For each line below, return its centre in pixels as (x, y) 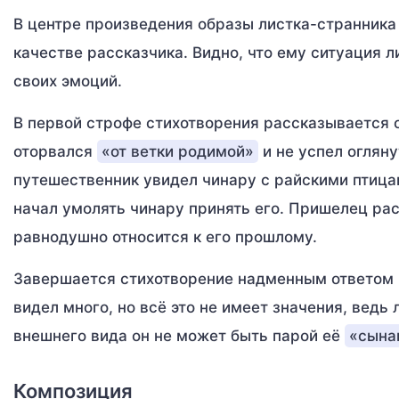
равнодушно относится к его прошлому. (165, 237)
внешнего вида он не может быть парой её (179, 336)
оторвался (55, 152)
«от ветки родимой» (178, 152)
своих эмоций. (68, 81)
